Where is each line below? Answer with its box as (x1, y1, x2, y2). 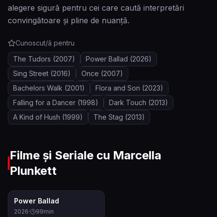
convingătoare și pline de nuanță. (8, 15, 129, 25)
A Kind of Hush (13, 113, 60, 121)
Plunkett (9, 164, 57, 178)
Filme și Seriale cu (9, 148, 113, 162)
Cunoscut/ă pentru (15, 39, 75, 47)
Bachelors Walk (13, 84, 62, 92)
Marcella (112, 148, 161, 162)
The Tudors (13, 55, 51, 63)
